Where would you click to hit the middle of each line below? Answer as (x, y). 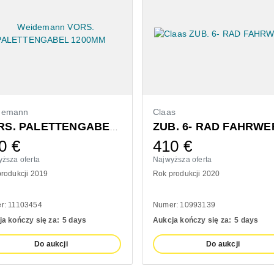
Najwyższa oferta (183, 159)
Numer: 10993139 (184, 205)
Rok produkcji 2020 (187, 173)
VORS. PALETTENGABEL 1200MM (114, 127)
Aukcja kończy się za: (192, 220)
